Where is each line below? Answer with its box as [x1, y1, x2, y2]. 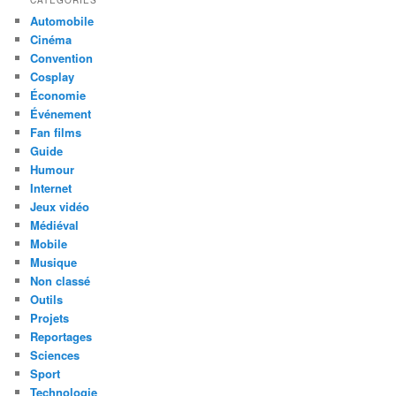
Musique [30, 254, 78, 271]
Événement [30, 105, 92, 123]
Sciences [30, 346, 80, 364]
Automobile [30, 12, 95, 30]
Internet [30, 179, 72, 197]
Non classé [30, 272, 91, 290]
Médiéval [30, 217, 80, 234]
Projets [30, 309, 70, 327]
